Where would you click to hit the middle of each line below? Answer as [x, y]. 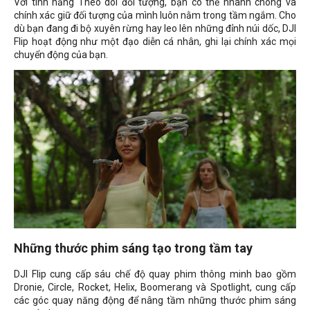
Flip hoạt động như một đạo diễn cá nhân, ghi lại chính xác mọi [155, 41]
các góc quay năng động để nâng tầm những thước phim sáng [155, 301]
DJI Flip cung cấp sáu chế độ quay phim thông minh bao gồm [155, 274]
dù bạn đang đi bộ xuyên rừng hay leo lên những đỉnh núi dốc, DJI [155, 28]
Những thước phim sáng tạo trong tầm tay [133, 248]
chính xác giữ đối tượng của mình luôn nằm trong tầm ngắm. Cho [155, 15]
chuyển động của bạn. [61, 54]
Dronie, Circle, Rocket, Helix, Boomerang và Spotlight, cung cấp [155, 288]
